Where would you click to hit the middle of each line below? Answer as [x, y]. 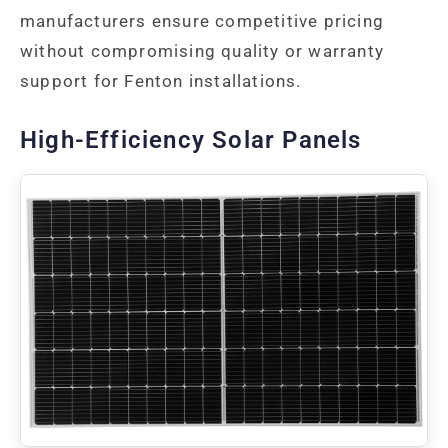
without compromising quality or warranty [202, 51]
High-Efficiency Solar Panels [191, 140]
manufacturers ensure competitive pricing [202, 21]
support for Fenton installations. [161, 81]
